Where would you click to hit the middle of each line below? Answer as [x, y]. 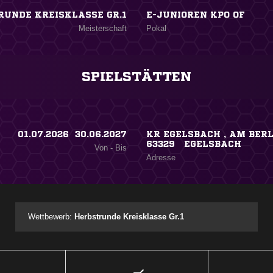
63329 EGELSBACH [193, 144]
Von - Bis [111, 148]
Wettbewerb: [51, 217]
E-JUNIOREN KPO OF [195, 15]
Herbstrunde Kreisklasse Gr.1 [129, 217]
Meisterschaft [103, 28]
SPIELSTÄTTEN [136, 77]
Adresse [161, 158]
